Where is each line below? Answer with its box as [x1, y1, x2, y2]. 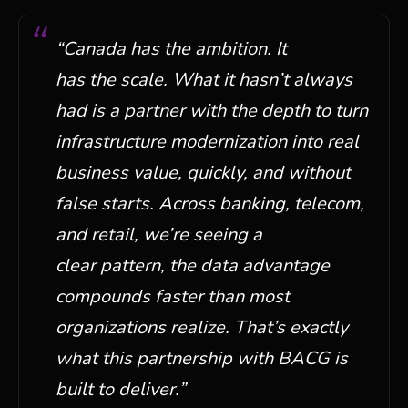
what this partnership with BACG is [56, 346, 348, 371]
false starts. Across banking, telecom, [56, 191, 364, 216]
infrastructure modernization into [56, 129, 327, 154]
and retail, [56, 222, 143, 247]
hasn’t [239, 67, 289, 92]
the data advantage [165, 253, 330, 278]
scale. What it [116, 67, 239, 92]
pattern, [100, 253, 165, 278]
